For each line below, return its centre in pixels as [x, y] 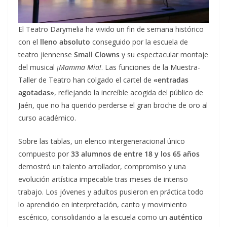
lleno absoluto [65, 42]
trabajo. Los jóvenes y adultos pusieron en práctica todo [111, 192]
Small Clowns [97, 55]
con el [29, 42]
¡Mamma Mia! [79, 67]
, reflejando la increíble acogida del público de [129, 93]
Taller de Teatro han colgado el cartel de [86, 80]
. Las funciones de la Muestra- [151, 67]
